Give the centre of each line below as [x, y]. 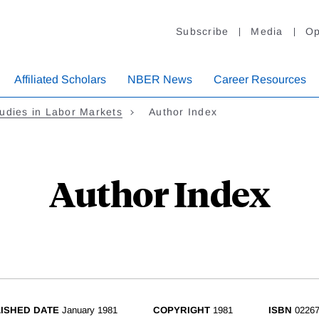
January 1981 [90, 310]
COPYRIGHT [182, 310]
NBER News [160, 80]
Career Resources [260, 80]
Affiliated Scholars [60, 80]
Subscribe [203, 32]
